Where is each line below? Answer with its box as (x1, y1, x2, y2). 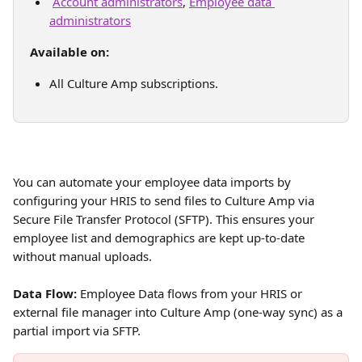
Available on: (30, 44, 109, 60)
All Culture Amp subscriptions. (49, 75, 218, 91)
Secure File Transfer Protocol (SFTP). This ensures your (13, 211, 318, 227)
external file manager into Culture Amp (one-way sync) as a (13, 304, 346, 320)
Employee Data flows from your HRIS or (77, 285, 305, 301)
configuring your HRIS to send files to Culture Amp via (13, 192, 318, 208)
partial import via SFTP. (13, 322, 144, 339)
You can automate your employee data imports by (13, 174, 294, 190)
